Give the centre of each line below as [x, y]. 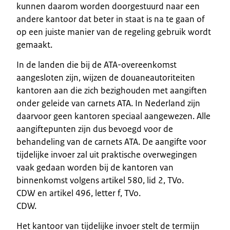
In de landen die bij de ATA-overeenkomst [97, 64]
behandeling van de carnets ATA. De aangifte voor [111, 141]
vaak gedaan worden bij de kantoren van [95, 167]
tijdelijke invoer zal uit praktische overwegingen [107, 154]
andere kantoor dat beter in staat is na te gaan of [111, 19]
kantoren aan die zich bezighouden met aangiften [112, 90]
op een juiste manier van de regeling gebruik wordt [114, 32]
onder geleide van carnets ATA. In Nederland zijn [108, 103]
